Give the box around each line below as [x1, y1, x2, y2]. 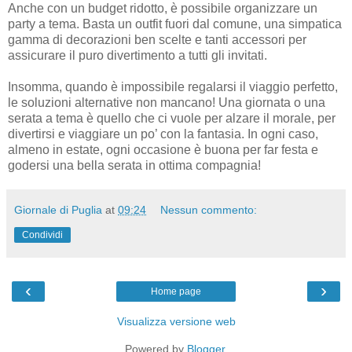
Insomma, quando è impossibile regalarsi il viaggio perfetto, [8, 79, 338, 93]
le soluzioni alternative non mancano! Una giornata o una [8, 95, 325, 109]
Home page [151, 285, 201, 297]
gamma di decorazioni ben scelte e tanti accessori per [8, 32, 306, 46]
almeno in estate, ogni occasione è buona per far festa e [8, 142, 318, 156]
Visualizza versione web [116, 314, 236, 328]
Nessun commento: [160, 203, 258, 216]
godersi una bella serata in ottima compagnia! [8, 158, 261, 172]
